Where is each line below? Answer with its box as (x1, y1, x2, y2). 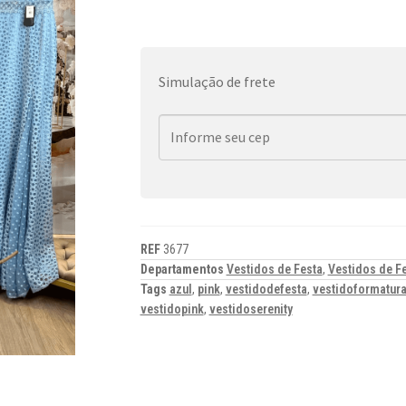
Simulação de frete (158, 72, 275, 91)
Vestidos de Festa (226, 262, 323, 277)
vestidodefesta (225, 282, 307, 297)
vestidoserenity (208, 302, 293, 317)
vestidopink (140, 302, 204, 317)
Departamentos (140, 262, 227, 277)
